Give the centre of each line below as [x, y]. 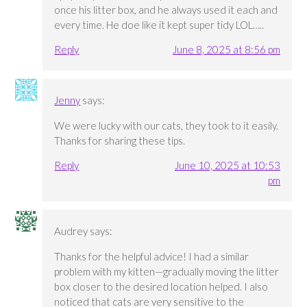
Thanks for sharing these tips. [120, 140]
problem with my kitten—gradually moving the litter [167, 271]
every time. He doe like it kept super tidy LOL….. [159, 24]
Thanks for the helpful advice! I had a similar [152, 256]
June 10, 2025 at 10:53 [227, 165]
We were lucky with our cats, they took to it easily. [167, 125]
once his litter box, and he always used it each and [166, 9]
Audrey [71, 231]
